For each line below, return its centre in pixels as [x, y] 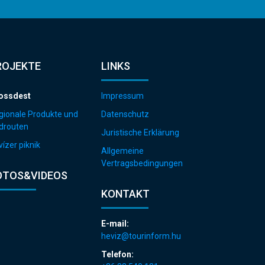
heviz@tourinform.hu [141, 236]
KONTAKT [125, 193]
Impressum [122, 96]
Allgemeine [122, 151]
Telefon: [117, 254]
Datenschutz [125, 114]
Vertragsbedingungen [142, 163]
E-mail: [115, 223]
